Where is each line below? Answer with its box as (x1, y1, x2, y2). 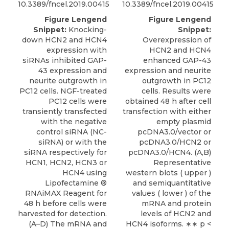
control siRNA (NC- (36, 127, 107, 136)
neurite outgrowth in (29, 76, 107, 85)
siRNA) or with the (38, 137, 107, 147)
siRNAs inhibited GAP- (22, 55, 107, 65)
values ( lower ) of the (132, 188, 211, 198)
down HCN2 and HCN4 (22, 35, 107, 44)
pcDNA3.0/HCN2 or (139, 137, 211, 147)
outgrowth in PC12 (142, 76, 211, 85)
